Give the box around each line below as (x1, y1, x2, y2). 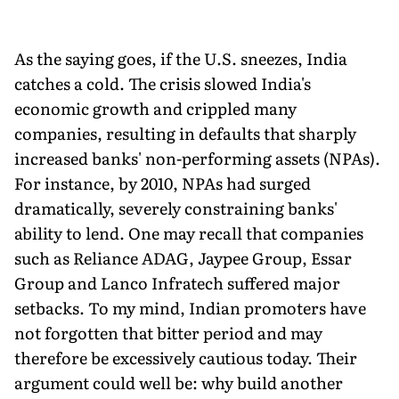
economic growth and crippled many (14, 95, 297, 120)
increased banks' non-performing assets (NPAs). (14, 145, 380, 170)
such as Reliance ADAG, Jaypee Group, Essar (14, 245, 352, 270)
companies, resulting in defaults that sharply (14, 120, 356, 145)
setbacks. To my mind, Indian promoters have (14, 295, 366, 320)
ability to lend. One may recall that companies (14, 220, 363, 245)
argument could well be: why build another (14, 370, 343, 395)
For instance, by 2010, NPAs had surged (14, 170, 311, 195)
